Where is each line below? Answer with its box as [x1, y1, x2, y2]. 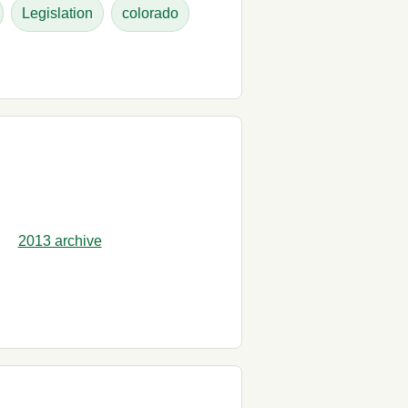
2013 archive [17, 232, 102, 249]
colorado [122, 5, 178, 21]
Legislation [22, 5, 93, 21]
